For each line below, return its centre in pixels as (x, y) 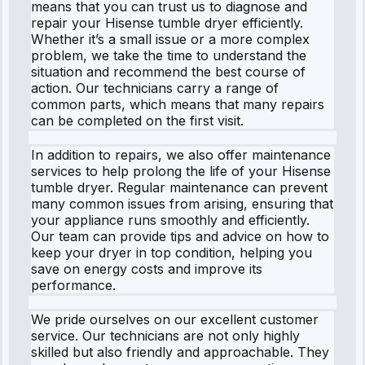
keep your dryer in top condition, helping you (172, 252)
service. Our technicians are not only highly (165, 335)
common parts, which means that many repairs (178, 104)
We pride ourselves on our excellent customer (175, 319)
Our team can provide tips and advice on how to (180, 236)
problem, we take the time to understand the (169, 55)
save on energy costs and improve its (147, 268)
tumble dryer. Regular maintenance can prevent (179, 187)
